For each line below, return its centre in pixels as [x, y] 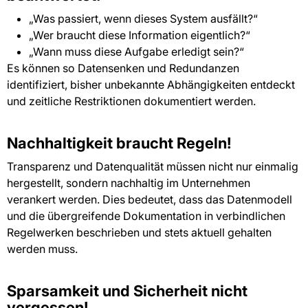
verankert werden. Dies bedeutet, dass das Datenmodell [150, 200]
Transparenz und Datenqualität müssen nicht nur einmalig [153, 167]
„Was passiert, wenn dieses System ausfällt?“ [143, 19]
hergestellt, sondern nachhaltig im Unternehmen [129, 183]
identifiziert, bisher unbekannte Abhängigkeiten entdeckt [151, 85]
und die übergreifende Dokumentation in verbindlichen [146, 216]
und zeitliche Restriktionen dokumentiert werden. [133, 101]
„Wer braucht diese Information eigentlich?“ [140, 35]
